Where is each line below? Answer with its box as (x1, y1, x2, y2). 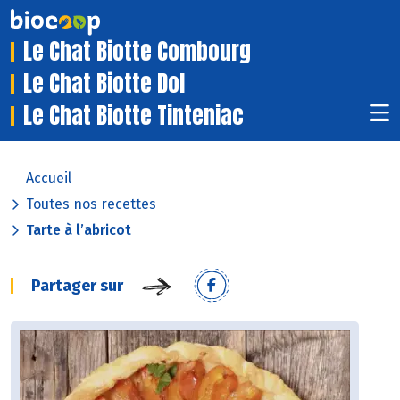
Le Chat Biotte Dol (23, 67, 185, 101)
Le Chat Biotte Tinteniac (23, 99, 244, 133)
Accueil (26, 170, 71, 187)
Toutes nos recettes (26, 196, 156, 213)
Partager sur (31, 276, 123, 296)
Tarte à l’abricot (26, 221, 131, 239)
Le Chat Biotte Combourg (23, 35, 251, 69)
